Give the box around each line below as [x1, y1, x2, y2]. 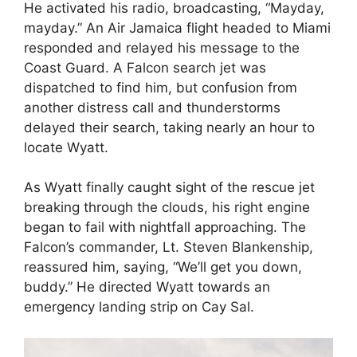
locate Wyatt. [24, 139, 108, 155]
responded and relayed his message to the [24, 39, 300, 56]
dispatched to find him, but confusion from [24, 79, 297, 96]
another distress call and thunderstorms [24, 99, 280, 116]
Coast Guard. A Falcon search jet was [24, 59, 266, 76]
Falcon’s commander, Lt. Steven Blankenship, [24, 239, 313, 256]
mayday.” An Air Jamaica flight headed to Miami [24, 19, 331, 36]
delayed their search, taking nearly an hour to [24, 119, 315, 135]
